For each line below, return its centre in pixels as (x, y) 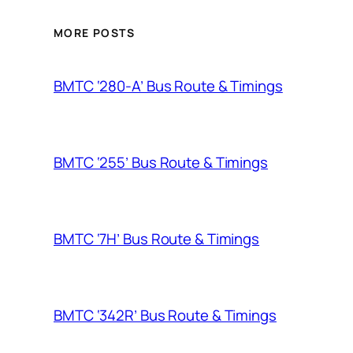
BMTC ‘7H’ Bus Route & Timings (157, 239)
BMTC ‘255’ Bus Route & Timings (161, 163)
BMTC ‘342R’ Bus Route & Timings (165, 316)
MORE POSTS (94, 33)
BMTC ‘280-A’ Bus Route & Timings (168, 86)
